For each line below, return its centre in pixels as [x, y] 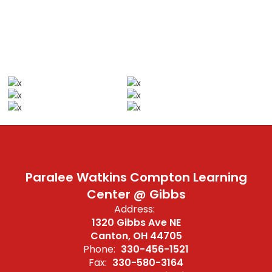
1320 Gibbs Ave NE [136, 223]
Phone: [99, 249]
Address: [134, 209]
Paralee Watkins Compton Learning [136, 177]
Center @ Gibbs [136, 194]
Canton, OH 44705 [136, 236]
